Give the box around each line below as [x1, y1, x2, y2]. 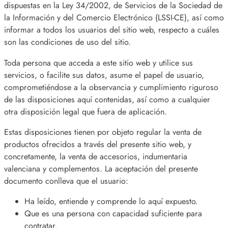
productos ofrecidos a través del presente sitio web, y [4, 138, 191, 150]
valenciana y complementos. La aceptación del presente [4, 162, 198, 175]
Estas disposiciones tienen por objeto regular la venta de [4, 126, 202, 138]
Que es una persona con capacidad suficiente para [24, 207, 202, 219]
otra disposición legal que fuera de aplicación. [4, 105, 167, 118]
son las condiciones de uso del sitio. [4, 36, 131, 48]
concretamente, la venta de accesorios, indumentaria [4, 150, 187, 162]
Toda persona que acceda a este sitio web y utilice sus [4, 56, 193, 69]
